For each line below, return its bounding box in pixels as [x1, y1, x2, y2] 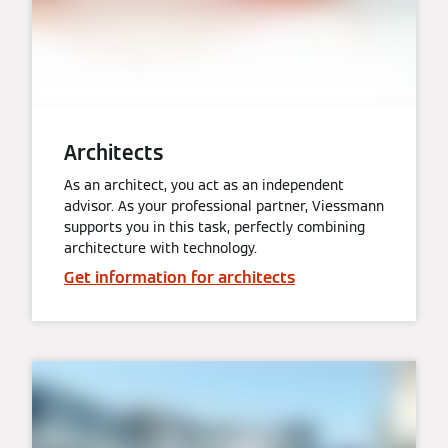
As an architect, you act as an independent [64, 176, 344, 194]
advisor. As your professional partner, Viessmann [64, 197, 384, 215]
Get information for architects [64, 267, 295, 288]
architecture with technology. [64, 239, 257, 257]
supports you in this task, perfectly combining [64, 218, 365, 236]
